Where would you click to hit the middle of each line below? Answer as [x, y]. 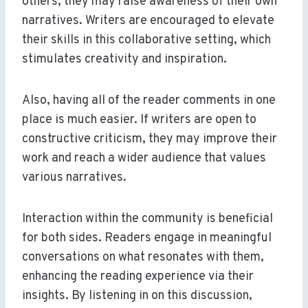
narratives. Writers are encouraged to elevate [148, 21]
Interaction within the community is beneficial [147, 219]
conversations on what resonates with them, [143, 258]
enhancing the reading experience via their [138, 277]
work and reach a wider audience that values [144, 159]
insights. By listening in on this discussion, [137, 296]
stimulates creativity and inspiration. [124, 60]
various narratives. [74, 178]
